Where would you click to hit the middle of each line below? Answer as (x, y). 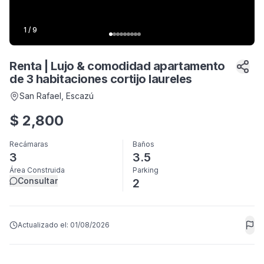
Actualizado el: (44, 225)
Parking (146, 170)
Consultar (38, 181)
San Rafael (40, 96)
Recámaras (29, 144)
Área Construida (37, 170)
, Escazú (77, 96)
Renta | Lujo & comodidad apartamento (117, 66)
